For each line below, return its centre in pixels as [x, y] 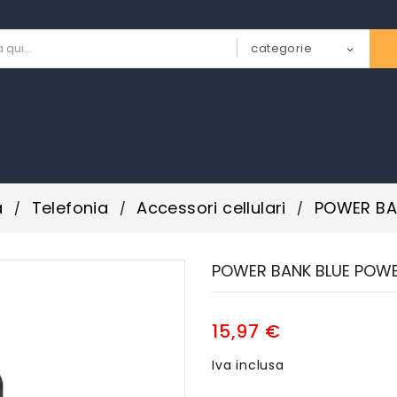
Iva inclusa [248, 365]
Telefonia [70, 207]
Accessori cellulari [211, 207]
